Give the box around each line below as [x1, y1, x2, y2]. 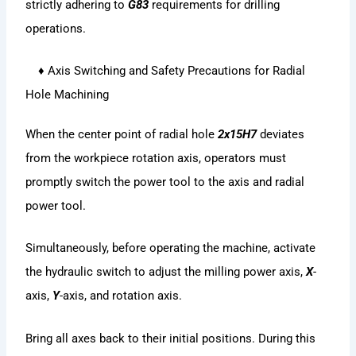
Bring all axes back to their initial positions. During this [25, 331, 316, 346]
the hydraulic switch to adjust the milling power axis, [25, 265, 307, 280]
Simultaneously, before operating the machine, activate [25, 241, 316, 256]
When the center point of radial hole [25, 126, 219, 141]
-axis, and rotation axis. [60, 288, 183, 304]
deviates [257, 126, 305, 141]
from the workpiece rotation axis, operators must [25, 150, 287, 165]
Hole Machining [25, 87, 110, 102]
